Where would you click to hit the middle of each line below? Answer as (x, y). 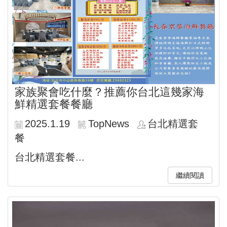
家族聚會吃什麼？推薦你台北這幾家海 (109, 92)
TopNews (109, 124)
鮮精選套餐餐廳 (54, 104)
